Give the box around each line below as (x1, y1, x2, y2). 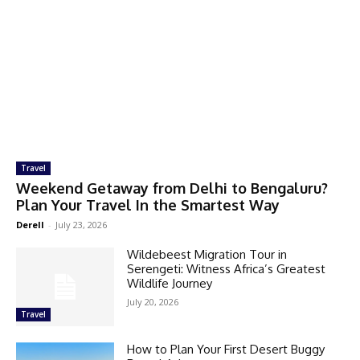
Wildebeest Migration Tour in (127, 246, 288, 262)
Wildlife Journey (127, 275, 213, 291)
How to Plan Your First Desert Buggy (127, 341, 325, 357)
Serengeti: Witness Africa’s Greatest (127, 260, 326, 276)
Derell (16, 218, 44, 231)
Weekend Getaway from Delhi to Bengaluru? (16, 178, 328, 197)
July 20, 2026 (127, 295, 179, 308)
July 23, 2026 (55, 218, 107, 231)
